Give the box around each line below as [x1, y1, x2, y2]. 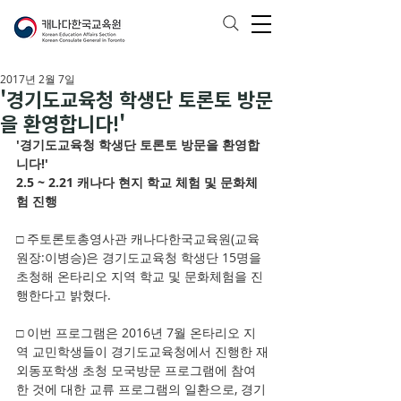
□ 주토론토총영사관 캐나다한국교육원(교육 [16, 230, 260, 247]
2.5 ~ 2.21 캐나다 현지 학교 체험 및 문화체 [16, 174, 258, 191]
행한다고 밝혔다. [16, 286, 111, 303]
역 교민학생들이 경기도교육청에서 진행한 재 [16, 343, 269, 360]
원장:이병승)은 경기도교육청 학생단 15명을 [16, 249, 265, 266]
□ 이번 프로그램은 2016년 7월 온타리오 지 [16, 324, 256, 341]
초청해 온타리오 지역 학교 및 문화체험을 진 [16, 268, 263, 285]
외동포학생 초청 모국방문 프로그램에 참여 [16, 362, 256, 379]
